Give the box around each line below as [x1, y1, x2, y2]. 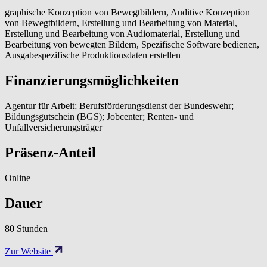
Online [5, 172, 30, 183]
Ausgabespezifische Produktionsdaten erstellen [5, 50, 181, 61]
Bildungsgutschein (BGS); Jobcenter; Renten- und [5, 111, 194, 122]
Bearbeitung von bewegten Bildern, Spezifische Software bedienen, [5, 39, 259, 50]
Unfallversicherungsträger [5, 122, 102, 132]
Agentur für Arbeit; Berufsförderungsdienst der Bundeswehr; [5, 100, 234, 111]
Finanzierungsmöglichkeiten [5, 73, 179, 89]
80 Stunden [5, 223, 48, 234]
